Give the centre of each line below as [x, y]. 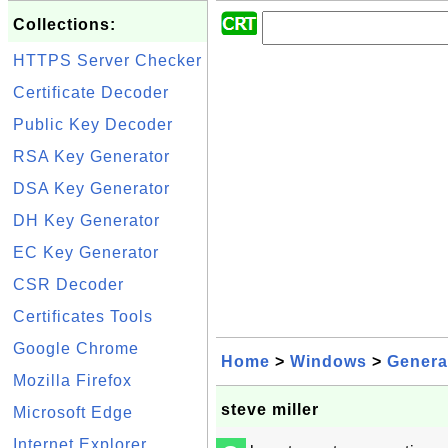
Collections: [64, 24]
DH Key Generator [86, 220]
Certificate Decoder [91, 92]
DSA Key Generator [91, 188]
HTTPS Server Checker [107, 60]
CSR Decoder [68, 284]
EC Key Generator [86, 252]
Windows [328, 361]
